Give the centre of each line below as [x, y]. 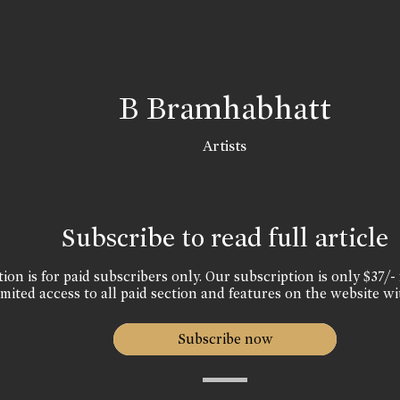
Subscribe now [225, 339]
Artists [225, 146]
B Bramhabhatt [225, 108]
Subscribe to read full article [225, 237]
